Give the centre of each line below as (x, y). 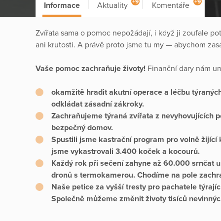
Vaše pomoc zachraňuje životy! (92, 68)
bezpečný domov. (83, 128)
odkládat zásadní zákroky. (99, 104)
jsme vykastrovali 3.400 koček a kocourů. (127, 151)
